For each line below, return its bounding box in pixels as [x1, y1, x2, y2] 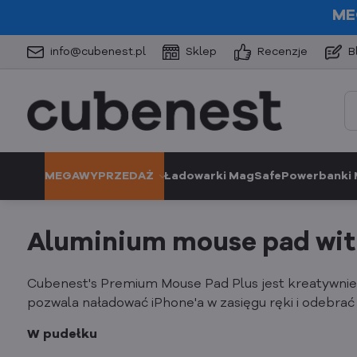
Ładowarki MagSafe [164, 171, 282, 182]
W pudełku [26, 328, 97, 341]
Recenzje [257, 45, 308, 57]
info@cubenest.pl [49, 45, 146, 57]
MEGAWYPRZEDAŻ [45, 171, 155, 182]
